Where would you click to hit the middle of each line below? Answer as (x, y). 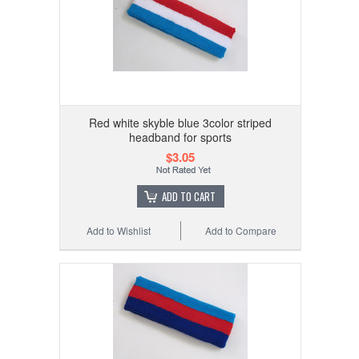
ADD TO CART (188, 196)
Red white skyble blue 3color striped (180, 122)
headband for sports (180, 137)
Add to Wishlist (119, 230)
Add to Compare (241, 230)
